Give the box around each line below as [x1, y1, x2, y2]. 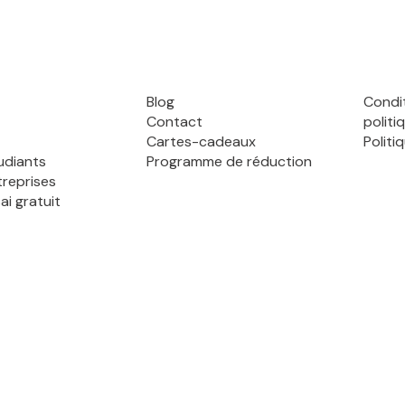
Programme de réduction [146, 152, 312, 171]
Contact [146, 112, 202, 131]
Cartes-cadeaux [146, 132, 256, 151]
